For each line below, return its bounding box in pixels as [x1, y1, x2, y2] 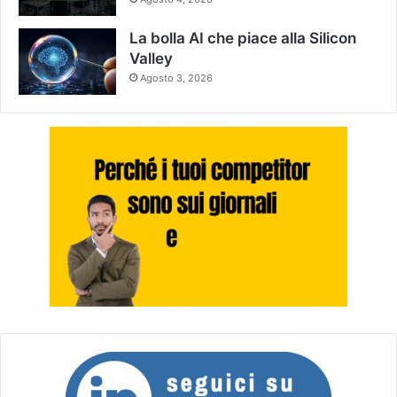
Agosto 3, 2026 [140, 72, 213, 85]
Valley [129, 50, 173, 68]
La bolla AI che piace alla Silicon [129, 29, 356, 48]
